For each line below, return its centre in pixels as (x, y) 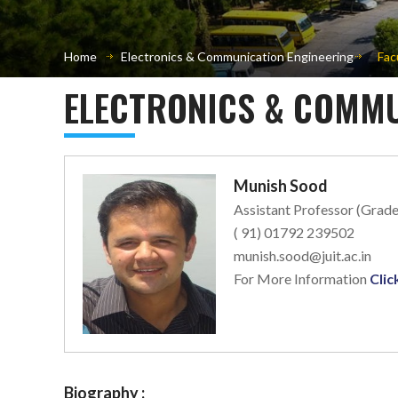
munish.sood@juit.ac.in (302, 255)
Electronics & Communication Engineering (237, 56)
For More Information (301, 278)
